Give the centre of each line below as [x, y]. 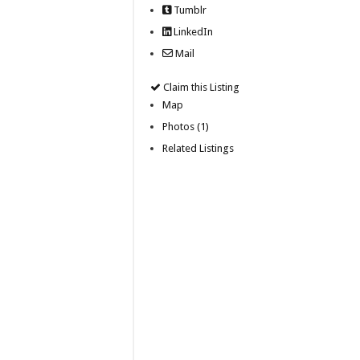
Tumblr [189, 10]
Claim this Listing [200, 87]
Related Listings [198, 148]
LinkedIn [192, 31]
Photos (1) [186, 126]
